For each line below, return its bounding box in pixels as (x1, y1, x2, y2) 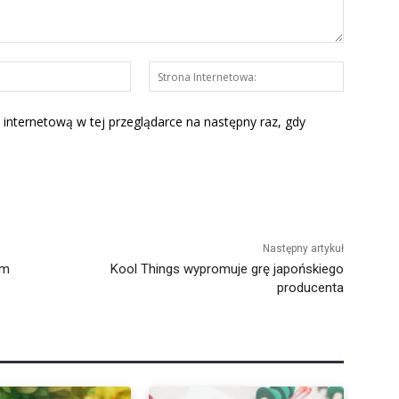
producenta (276, 279, 344, 296)
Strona (342, 61, 381, 79)
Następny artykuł (262, 241, 344, 255)
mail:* (130, 80, 165, 98)
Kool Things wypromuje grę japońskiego (110, 260, 344, 277)
